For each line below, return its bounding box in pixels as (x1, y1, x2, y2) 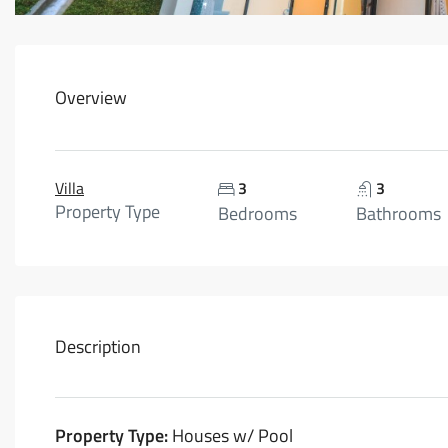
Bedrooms (218, 200, 298, 227)
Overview (55, 84, 127, 111)
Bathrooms (355, 200, 441, 227)
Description (55, 333, 141, 360)
